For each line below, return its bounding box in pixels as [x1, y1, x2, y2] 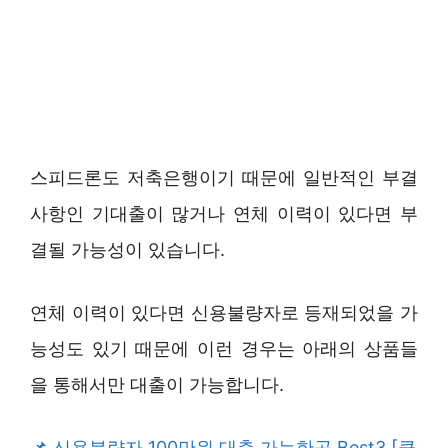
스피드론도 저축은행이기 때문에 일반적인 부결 [30, 166, 418, 188]
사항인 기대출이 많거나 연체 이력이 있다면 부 [30, 202, 418, 224]
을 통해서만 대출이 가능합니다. [30, 373, 284, 395]
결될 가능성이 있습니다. [30, 238, 225, 260]
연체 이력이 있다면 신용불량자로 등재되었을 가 [30, 301, 418, 323]
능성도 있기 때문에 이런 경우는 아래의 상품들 [30, 337, 418, 359]
